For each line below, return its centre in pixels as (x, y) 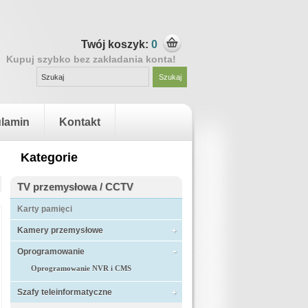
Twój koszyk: (115, 44)
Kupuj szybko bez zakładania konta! (91, 59)
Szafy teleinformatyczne (65, 292)
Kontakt (80, 122)
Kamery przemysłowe (60, 230)
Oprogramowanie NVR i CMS (81, 268)
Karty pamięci (45, 209)
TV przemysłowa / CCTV (75, 187)
